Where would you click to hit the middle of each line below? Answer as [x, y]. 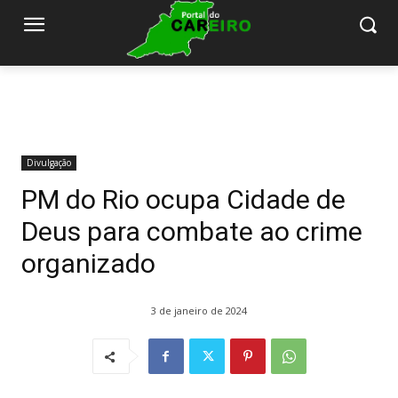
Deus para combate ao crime [192, 232]
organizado [88, 264]
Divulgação [49, 163]
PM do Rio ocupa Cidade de [183, 200]
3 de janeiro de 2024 [199, 311]
